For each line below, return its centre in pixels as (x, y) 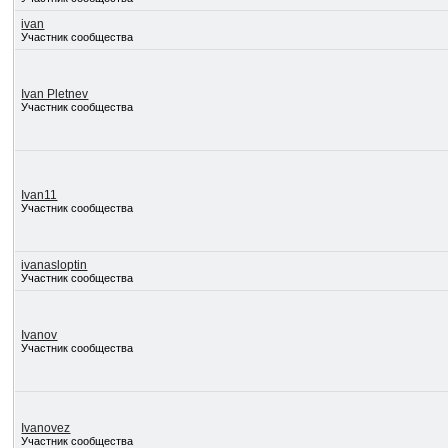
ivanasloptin (54, 265)
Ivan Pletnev (55, 94)
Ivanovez (46, 428)
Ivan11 (39, 195)
